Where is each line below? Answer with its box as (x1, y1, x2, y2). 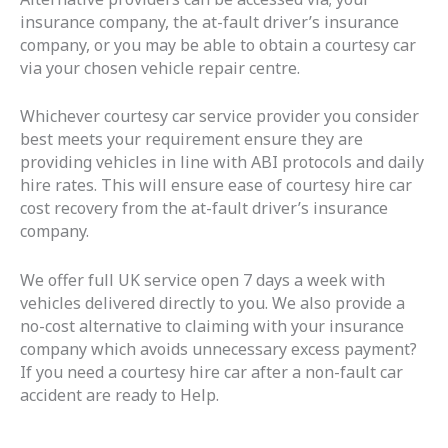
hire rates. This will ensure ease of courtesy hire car (20, 174, 412, 197)
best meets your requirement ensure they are (20, 128, 363, 151)
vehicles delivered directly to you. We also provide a (20, 292, 405, 315)
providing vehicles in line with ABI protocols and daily (20, 151, 424, 174)
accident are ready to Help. (20, 384, 219, 407)
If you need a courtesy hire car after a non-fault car (20, 361, 403, 384)
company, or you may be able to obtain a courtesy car (20, 33, 416, 56)
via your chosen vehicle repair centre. (20, 56, 304, 79)
